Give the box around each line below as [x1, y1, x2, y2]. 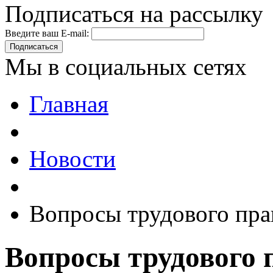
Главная [29, 91, 108, 118]
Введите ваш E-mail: [5, 28, 89, 39]
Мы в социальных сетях [5, 54, 247, 80]
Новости [29, 146, 116, 172]
